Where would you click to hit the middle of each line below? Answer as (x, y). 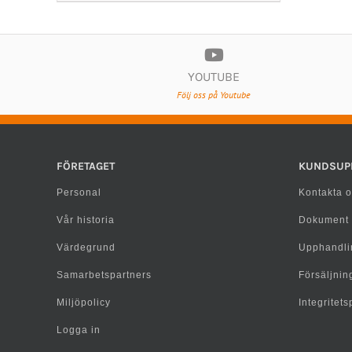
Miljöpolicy (84, 302)
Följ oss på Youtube (214, 94)
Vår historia (86, 220)
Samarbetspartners (104, 275)
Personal (79, 192)
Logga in (79, 330)
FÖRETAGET (86, 166)
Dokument (323, 220)
